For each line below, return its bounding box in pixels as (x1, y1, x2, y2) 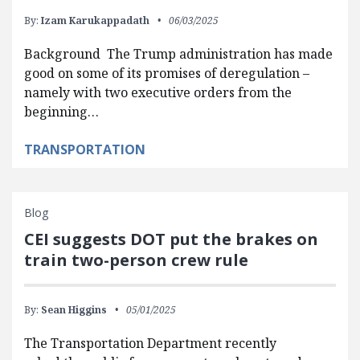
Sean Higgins (41, 302, 107, 317)
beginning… (24, 102, 99, 121)
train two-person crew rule (24, 248, 248, 271)
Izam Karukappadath (41, 13, 149, 27)
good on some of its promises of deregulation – (24, 63, 309, 82)
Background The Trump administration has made (24, 44, 333, 63)
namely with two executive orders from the (24, 83, 292, 101)
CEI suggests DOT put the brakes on (24, 227, 318, 250)
